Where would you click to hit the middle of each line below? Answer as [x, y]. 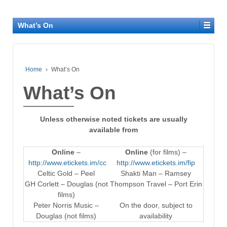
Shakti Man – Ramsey [156, 174]
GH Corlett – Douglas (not [66, 184]
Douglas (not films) [66, 216]
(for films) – [167, 152]
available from [113, 129]
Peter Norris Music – [66, 205]
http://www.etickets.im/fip [156, 163]
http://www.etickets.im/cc [67, 163]
